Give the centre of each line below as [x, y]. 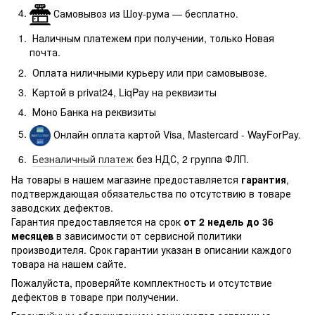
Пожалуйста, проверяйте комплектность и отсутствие [142, 282]
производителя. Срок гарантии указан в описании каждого [152, 249]
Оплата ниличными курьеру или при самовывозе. [148, 72]
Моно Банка [60, 112]
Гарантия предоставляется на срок [97, 221]
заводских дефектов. [62, 207]
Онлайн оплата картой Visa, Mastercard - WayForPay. [176, 134]
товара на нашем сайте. [69, 263]
